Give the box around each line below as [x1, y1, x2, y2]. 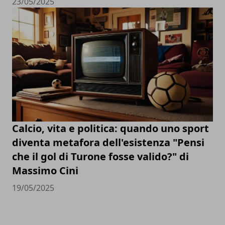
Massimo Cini [12, 163, 78, 177]
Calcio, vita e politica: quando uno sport [12, 121, 209, 135]
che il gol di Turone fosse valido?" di [12, 149, 189, 163]
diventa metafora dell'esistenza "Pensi [12, 135, 204, 149]
